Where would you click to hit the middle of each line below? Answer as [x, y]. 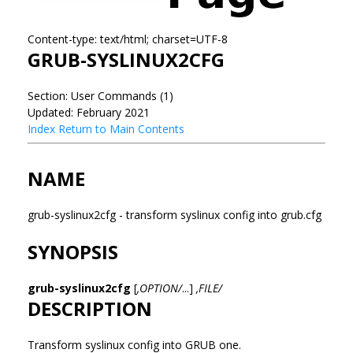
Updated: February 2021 [89, 112]
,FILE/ [209, 288]
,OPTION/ [160, 288]
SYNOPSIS [73, 251]
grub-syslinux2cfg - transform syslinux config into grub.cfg [175, 214]
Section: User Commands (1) [100, 95]
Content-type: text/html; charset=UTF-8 [128, 39]
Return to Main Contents [121, 128]
